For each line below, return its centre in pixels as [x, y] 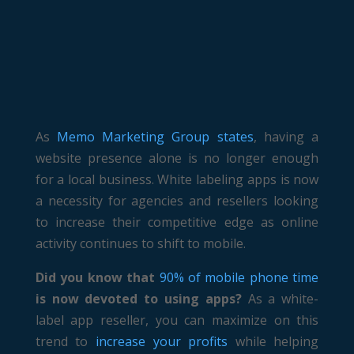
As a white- [280, 299]
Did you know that [97, 277]
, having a [286, 137]
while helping [273, 341]
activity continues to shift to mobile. [140, 243]
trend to [65, 341]
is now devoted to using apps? [138, 299]
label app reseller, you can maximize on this [177, 320]
